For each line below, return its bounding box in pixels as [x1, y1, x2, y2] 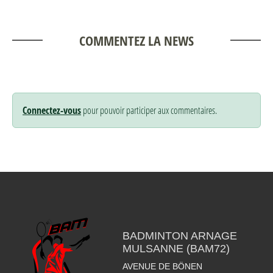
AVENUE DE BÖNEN [122, 261, 202, 271]
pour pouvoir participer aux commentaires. [81, 103, 217, 116]
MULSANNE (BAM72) [122, 242, 230, 255]
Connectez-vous [23, 103, 81, 117]
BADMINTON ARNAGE [122, 229, 237, 242]
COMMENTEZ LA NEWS [79, 30, 194, 50]
